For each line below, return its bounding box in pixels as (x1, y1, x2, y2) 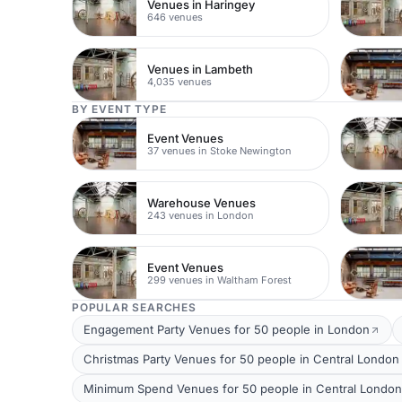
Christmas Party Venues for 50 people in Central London (83, 352, 399, 366)
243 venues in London (147, 208, 255, 222)
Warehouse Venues (147, 195, 257, 210)
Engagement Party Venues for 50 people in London (83, 322, 370, 336)
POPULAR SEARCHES (72, 301, 197, 314)
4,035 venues (147, 74, 213, 88)
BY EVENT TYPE (72, 102, 167, 116)
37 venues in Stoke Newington (147, 144, 293, 157)
